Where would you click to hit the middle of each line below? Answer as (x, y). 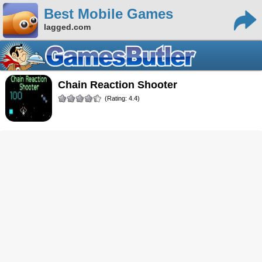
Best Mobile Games (108, 14)
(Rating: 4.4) (122, 98)
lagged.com (67, 27)
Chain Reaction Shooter (121, 85)
